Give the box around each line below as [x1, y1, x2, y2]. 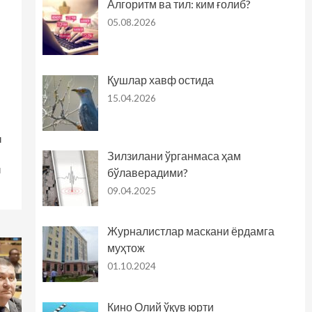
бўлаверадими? [107, 165, 188, 179]
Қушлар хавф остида [107, 72, 214, 86]
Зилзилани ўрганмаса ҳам [107, 148, 241, 162]
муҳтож [107, 241, 145, 255]
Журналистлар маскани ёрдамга [107, 224, 274, 238]
